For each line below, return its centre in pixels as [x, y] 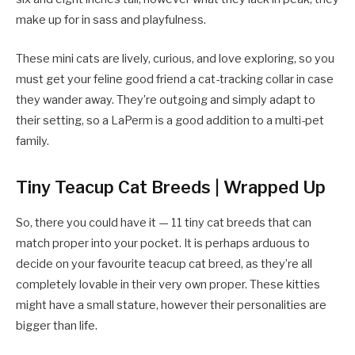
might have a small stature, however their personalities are [171, 305]
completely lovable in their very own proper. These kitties [168, 284]
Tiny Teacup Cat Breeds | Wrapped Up [171, 187]
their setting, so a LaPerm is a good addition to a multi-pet [170, 120]
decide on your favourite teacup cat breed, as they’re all [164, 263]
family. [32, 141]
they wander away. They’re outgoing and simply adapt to [166, 99]
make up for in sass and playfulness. [112, 20]
